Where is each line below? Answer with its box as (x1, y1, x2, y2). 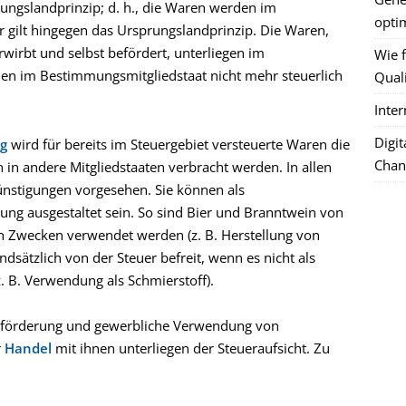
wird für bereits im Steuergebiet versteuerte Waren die (7, 134, 350, 153)
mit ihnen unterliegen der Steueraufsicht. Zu (52, 339, 330, 358)
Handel (5, 339, 52, 358)
